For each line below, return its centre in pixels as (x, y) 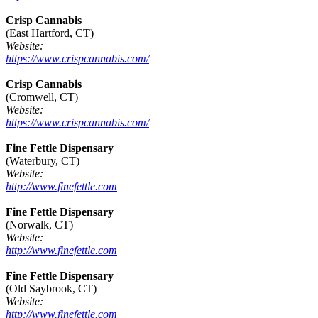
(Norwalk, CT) (39, 225)
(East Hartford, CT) (50, 33)
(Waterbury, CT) (43, 161)
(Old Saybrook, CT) (51, 289)
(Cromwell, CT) (42, 97)
